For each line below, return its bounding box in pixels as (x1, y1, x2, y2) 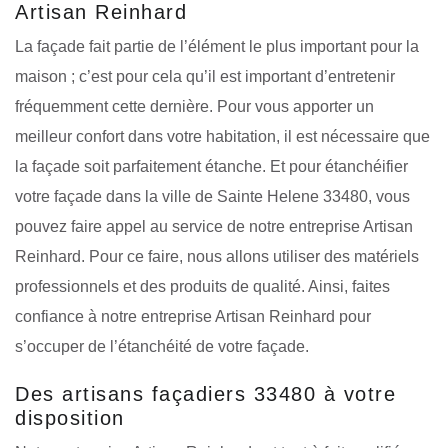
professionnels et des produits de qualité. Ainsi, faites (15, 277, 390, 295)
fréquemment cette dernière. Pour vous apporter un (15, 97, 374, 115)
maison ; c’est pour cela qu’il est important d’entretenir (15, 67, 395, 85)
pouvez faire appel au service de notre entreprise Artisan (15, 217, 413, 235)
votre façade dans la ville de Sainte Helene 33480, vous (15, 187, 410, 205)
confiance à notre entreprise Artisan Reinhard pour (15, 307, 371, 325)
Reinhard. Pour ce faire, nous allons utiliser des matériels (15, 247, 419, 265)
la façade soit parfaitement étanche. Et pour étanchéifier (15, 157, 408, 175)
